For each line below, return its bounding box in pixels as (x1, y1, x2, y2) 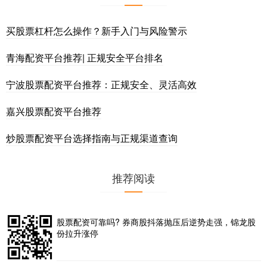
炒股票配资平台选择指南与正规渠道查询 (6, 131, 178, 145)
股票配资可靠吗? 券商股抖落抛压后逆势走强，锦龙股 (57, 216, 256, 228)
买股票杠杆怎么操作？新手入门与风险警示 (6, 24, 187, 38)
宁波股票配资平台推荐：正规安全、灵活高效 (6, 77, 197, 92)
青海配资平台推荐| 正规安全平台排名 (6, 51, 163, 65)
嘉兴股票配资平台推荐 (6, 104, 101, 119)
